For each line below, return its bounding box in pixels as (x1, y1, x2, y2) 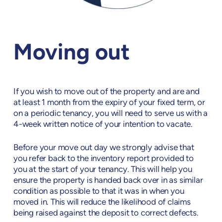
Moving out (13, 42, 130, 65)
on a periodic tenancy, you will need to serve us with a (13, 109, 208, 118)
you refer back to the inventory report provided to (13, 155, 194, 164)
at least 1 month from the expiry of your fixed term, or (13, 98, 206, 107)
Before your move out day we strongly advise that (13, 144, 194, 153)
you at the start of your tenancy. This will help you (13, 166, 192, 174)
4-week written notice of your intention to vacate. (13, 120, 193, 129)
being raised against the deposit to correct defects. (13, 209, 199, 218)
